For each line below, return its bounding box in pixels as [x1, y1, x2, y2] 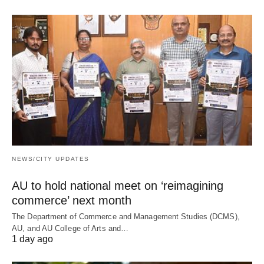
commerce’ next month [12, 193, 131, 207]
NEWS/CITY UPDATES [12, 155, 90, 162]
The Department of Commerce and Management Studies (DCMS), [12, 212, 240, 221]
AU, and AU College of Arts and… [12, 223, 129, 233]
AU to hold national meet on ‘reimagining [12, 179, 223, 192]
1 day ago [12, 233, 53, 244]
